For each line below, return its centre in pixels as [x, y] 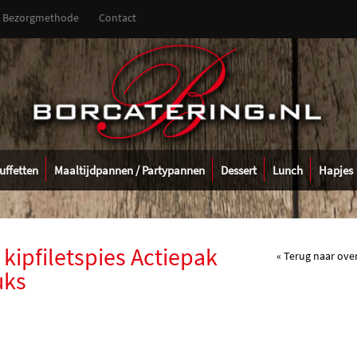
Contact [118, 18]
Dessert [238, 170]
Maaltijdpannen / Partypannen [129, 170]
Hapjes [335, 170]
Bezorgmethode [41, 18]
